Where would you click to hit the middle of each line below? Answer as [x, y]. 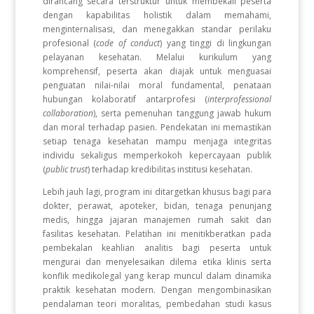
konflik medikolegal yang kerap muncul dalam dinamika [157, 276]
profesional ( [69, 43]
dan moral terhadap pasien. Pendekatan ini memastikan [157, 127]
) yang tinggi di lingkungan [216, 43]
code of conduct [128, 43]
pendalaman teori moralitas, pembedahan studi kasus [157, 304]
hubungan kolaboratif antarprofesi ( [125, 99]
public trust [66, 169]
